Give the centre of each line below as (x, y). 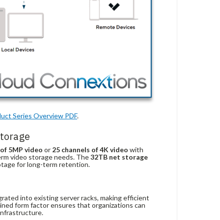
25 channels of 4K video (90, 149)
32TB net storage (119, 157)
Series (22, 116)
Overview (48, 116)
